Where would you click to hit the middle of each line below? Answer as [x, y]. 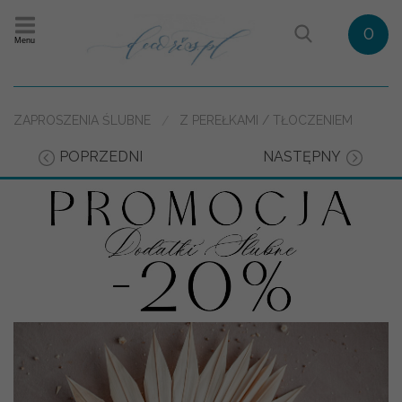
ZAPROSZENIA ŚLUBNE [82, 121]
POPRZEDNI [100, 157]
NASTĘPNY [301, 157]
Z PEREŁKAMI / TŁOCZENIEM [266, 121]
